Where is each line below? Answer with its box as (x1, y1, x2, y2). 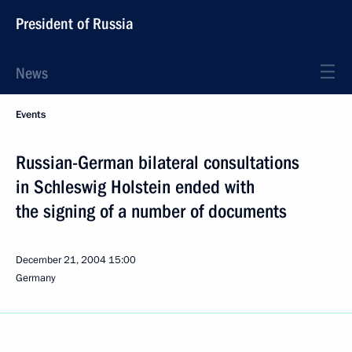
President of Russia (16, 14, 134, 33)
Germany (16, 271, 56, 285)
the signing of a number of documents (16, 200, 287, 222)
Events (16, 108, 46, 122)
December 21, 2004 (16, 253, 106, 267)
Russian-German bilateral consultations (16, 152, 299, 174)
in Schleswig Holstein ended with (16, 176, 255, 198)
